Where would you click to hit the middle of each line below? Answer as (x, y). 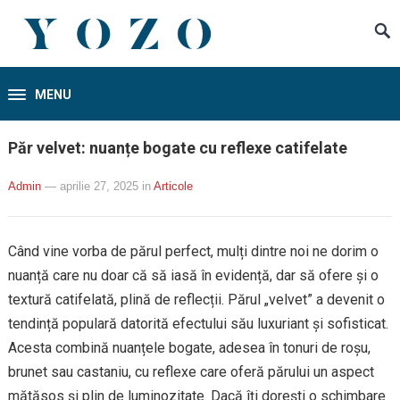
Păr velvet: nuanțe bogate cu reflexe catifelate (177, 148)
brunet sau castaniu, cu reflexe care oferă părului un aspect (191, 372)
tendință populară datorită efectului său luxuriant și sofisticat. (198, 324)
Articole (173, 186)
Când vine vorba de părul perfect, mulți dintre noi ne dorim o (193, 251)
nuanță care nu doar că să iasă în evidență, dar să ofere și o (193, 275)
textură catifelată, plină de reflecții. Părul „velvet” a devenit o (196, 300)
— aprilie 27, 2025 (91, 186)
